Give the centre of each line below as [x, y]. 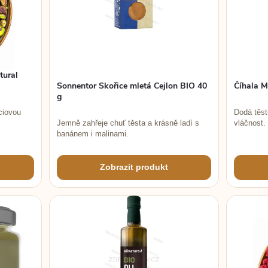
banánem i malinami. [93, 133]
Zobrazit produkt [134, 167]
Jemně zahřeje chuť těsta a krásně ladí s [128, 123]
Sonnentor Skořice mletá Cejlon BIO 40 [132, 86]
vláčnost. [249, 123]
